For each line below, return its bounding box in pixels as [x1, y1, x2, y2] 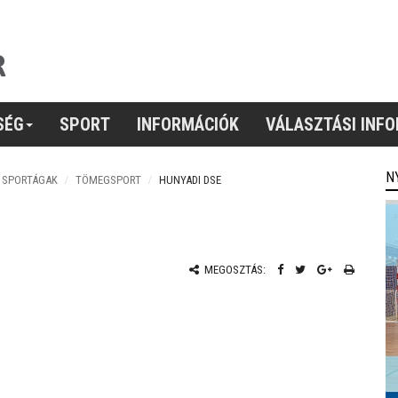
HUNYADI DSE [159, 173, 221, 187]
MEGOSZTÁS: [201, 263, 266, 276]
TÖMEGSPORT [76, 173, 141, 187]
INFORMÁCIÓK [137, 113, 239, 135]
